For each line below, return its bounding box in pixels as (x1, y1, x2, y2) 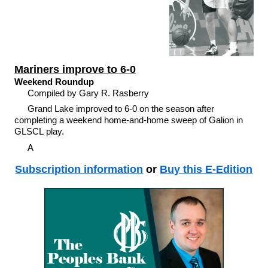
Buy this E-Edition (160, 163, 253, 176)
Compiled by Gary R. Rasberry (28, 87, 152, 98)
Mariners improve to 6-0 (14, 63, 136, 75)
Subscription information (15, 163, 144, 176)
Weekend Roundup (14, 76, 94, 87)
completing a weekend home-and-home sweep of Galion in (14, 115, 243, 126)
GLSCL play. (14, 126, 64, 137)
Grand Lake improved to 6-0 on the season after (28, 103, 215, 114)
